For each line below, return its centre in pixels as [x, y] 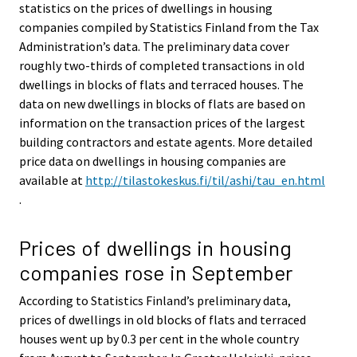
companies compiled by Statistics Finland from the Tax [169, 27]
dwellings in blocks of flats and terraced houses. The [161, 84]
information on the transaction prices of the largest [162, 122]
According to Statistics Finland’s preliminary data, [155, 301]
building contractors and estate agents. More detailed [166, 141]
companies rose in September [156, 273]
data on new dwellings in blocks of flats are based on [162, 103]
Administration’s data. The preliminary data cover [154, 46]
